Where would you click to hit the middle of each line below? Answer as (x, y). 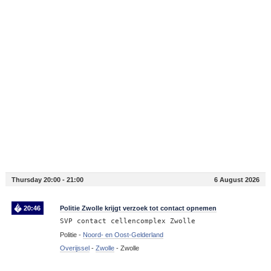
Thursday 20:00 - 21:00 (47, 180)
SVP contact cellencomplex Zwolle (127, 221)
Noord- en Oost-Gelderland (123, 235)
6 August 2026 (237, 180)
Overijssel (74, 248)
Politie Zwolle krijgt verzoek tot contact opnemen (138, 208)
